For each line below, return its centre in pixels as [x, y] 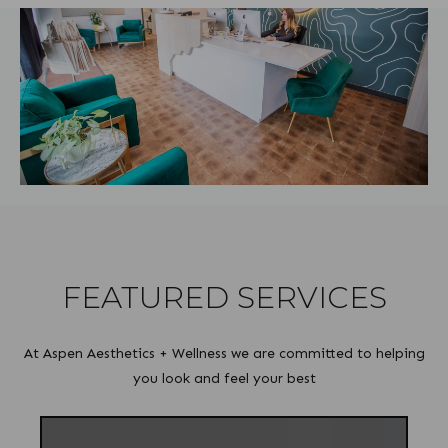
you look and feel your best [224, 379]
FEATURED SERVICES [224, 298]
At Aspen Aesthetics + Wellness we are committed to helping [224, 354]
